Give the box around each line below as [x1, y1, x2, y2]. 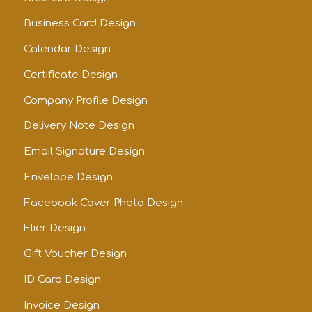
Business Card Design [23, 17, 136, 30]
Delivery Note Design [23, 120, 134, 132]
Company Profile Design [23, 94, 148, 107]
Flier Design [23, 222, 86, 235]
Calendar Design [23, 43, 111, 56]
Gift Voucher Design [23, 248, 127, 260]
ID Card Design [23, 273, 101, 286]
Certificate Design [23, 68, 118, 81]
